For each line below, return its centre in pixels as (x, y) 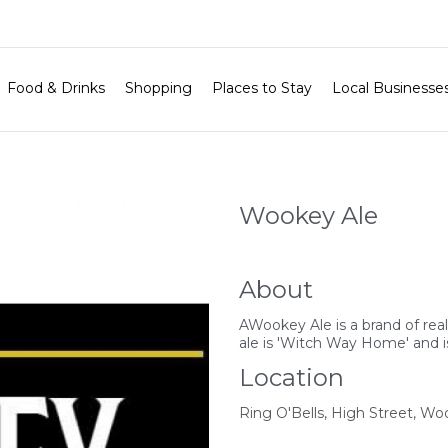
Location (291, 378)
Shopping (158, 88)
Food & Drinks (55, 88)
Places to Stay (261, 88)
